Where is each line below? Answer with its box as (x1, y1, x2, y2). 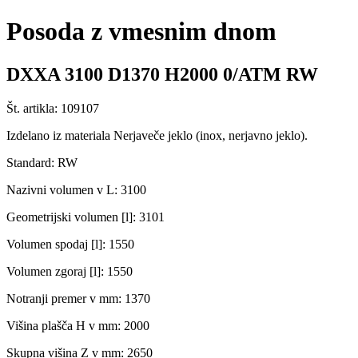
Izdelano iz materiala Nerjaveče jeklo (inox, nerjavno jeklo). (6, 128, 308, 142)
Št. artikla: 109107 (6, 101, 99, 115)
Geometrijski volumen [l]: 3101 (6, 209, 165, 224)
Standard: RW (6, 155, 78, 169)
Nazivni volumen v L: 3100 (6, 182, 146, 197)
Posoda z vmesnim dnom (6, 17, 276, 46)
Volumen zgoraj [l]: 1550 (6, 264, 133, 278)
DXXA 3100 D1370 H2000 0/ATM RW (6, 63, 318, 85)
